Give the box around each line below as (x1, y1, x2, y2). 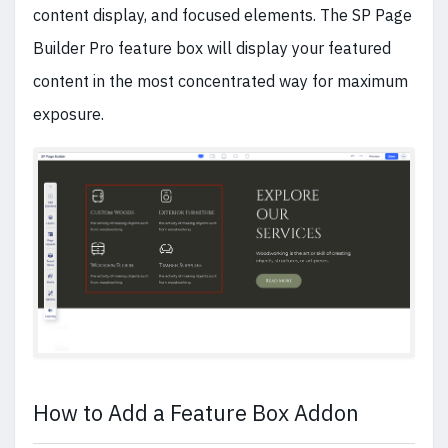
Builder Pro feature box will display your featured (33, 38, 391, 58)
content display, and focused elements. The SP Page (33, 5, 412, 25)
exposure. (33, 104, 104, 124)
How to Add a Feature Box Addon (33, 398, 359, 428)
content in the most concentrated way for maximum (33, 71, 408, 91)
